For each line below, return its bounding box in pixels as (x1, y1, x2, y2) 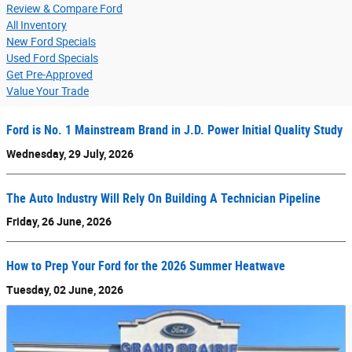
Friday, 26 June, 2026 (6, 215, 112, 229)
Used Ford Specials (6, 52, 98, 65)
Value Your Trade (6, 85, 89, 98)
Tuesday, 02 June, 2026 (6, 283, 123, 296)
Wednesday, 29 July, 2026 (6, 147, 134, 160)
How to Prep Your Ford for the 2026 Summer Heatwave (6, 258, 285, 274)
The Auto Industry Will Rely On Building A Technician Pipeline (6, 190, 321, 206)
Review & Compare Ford (6, 2, 123, 16)
